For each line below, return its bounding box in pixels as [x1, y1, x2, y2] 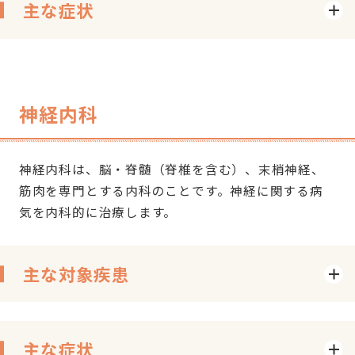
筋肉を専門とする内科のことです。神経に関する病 [18, 181, 323, 200]
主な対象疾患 [22, 261, 130, 286]
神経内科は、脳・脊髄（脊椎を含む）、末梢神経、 [18, 160, 325, 178]
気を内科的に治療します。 [18, 203, 177, 221]
